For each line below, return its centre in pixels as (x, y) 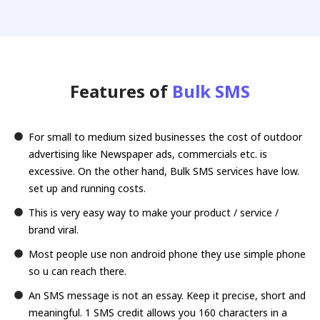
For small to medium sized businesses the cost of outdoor (165, 136)
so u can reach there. (77, 271)
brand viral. (54, 229)
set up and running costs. (87, 188)
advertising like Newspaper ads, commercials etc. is (148, 154)
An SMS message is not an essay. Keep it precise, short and (167, 295)
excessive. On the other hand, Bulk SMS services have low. (164, 171)
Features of (121, 91)
